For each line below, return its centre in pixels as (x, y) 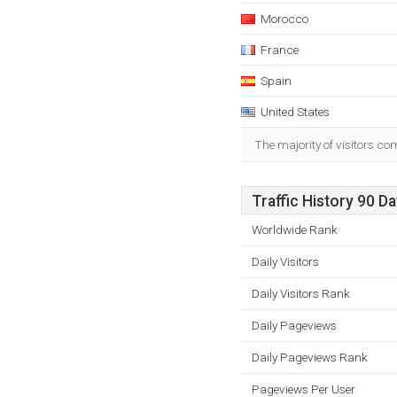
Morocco (284, 19)
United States (295, 112)
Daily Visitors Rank (301, 293)
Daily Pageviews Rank (310, 357)
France (280, 50)
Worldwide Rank (295, 230)
